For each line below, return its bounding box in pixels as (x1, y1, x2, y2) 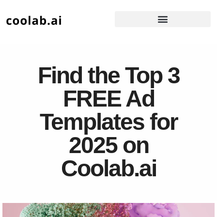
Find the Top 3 (37, 62, 180, 88)
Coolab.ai (61, 155, 156, 181)
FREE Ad (62, 85, 155, 111)
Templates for (39, 108, 178, 135)
